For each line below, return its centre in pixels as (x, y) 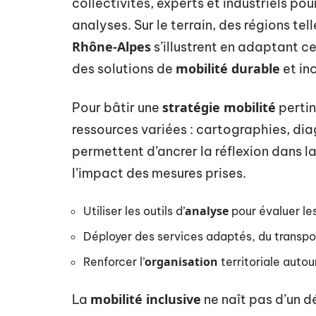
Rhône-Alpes (111, 47)
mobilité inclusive (146, 299)
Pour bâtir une (117, 108)
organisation (181, 262)
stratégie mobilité (219, 107)
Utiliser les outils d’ (134, 211)
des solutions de (124, 69)
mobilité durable (228, 68)
